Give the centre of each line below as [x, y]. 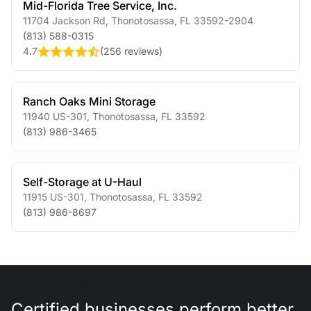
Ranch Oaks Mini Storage [89, 101]
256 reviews [131, 51]
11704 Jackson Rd [64, 20]
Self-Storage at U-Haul [82, 182]
